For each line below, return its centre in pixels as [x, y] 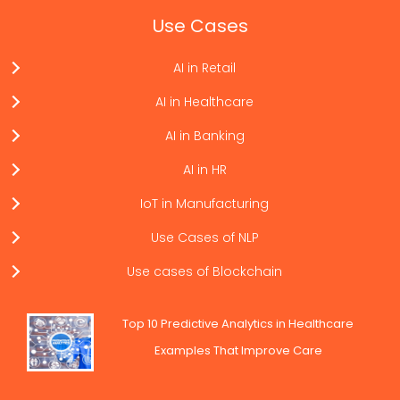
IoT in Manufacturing [204, 204]
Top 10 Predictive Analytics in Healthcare [238, 324]
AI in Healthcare [204, 102]
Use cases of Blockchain [204, 271]
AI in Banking [204, 136]
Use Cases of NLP [204, 237]
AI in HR [204, 170]
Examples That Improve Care [238, 350]
